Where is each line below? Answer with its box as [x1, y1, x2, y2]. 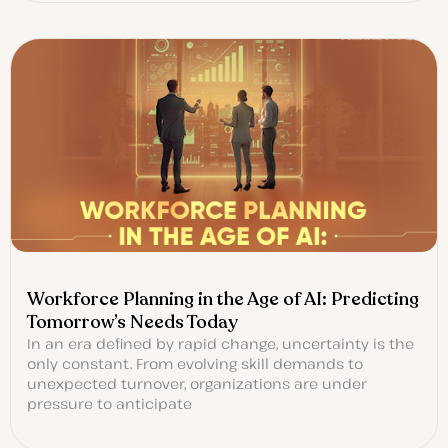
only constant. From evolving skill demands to [27, 354, 363, 374]
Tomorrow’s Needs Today [27, 310, 238, 335]
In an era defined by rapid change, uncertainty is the [27, 334, 414, 354]
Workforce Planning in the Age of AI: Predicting [27, 287, 419, 312]
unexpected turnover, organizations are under [27, 374, 367, 394]
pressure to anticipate [27, 394, 192, 414]
